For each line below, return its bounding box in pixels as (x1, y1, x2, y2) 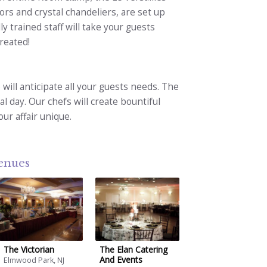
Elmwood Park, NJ (3, 255, 64, 266)
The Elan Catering (100, 243, 168, 255)
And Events (100, 253, 143, 265)
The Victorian (3, 243, 54, 255)
